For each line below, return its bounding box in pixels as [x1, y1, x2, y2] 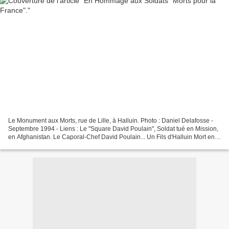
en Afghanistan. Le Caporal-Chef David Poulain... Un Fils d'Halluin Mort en [8, 133, 215, 141]
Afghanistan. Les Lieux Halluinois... [8, 141, 106, 149]
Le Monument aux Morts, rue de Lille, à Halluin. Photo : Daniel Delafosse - [8, 117, 213, 124]
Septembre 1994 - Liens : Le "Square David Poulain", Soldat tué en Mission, [8, 125, 218, 132]
